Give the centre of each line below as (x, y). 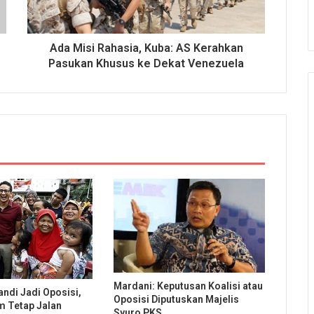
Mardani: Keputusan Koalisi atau (188, 286)
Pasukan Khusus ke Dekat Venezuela (146, 63)
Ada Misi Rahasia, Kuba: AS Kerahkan (146, 48)
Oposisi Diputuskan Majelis (176, 300)
